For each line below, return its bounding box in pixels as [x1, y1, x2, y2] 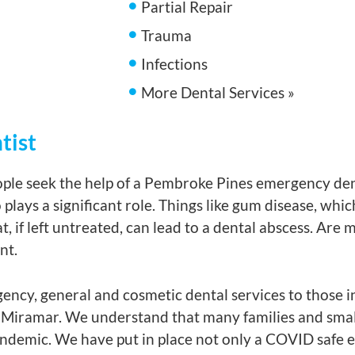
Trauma [141, 26, 193, 44]
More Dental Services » [141, 83, 296, 101]
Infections [141, 55, 208, 73]
